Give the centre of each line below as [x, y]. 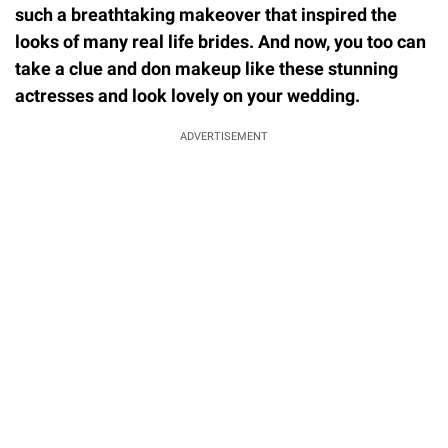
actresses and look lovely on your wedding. [187, 96]
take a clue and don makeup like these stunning [206, 69]
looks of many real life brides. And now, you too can [220, 42]
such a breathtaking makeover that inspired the [206, 15]
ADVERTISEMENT [224, 137]
